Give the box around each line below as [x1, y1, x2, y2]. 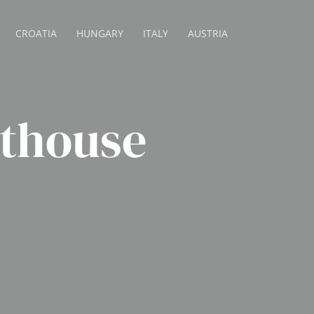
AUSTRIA [188, 27, 228, 40]
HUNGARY [76, 27, 124, 40]
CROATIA [15, 27, 57, 40]
